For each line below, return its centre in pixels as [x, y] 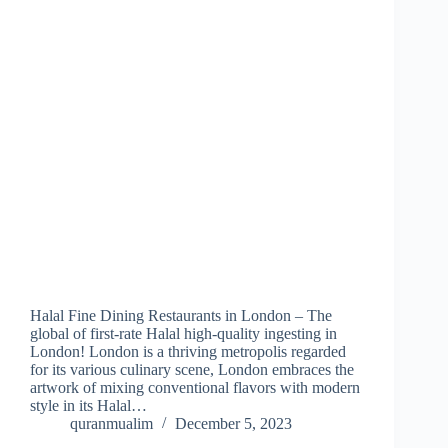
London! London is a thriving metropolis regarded [188, 352]
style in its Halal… [88, 406]
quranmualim [111, 424]
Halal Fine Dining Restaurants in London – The [181, 316]
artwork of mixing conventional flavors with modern [195, 388]
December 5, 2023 [233, 424]
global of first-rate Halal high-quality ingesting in [183, 334]
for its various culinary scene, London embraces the [192, 370]
